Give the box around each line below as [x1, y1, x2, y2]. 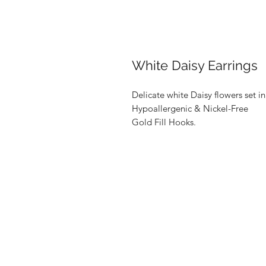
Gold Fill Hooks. [132, 116, 196, 128]
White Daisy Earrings [132, 57, 258, 73]
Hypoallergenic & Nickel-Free [132, 102, 248, 114]
